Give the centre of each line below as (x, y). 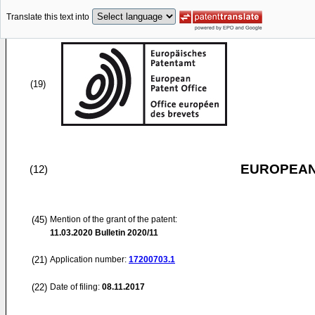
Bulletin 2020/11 (126, 233)
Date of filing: (75, 287)
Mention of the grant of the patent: (114, 219)
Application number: (89, 259)
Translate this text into (48, 17)
